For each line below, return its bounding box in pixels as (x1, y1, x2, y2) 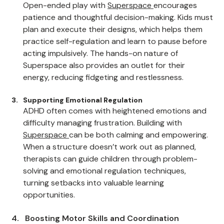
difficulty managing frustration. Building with (23, 140, 184, 151)
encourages (153, 23, 199, 33)
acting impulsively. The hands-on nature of (23, 71, 180, 81)
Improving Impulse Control (23, 13, 119, 22)
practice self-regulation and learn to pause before (23, 59, 209, 69)
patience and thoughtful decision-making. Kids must (23, 35, 215, 45)
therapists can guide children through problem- (23, 176, 197, 187)
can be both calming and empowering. (69, 152, 210, 163)
